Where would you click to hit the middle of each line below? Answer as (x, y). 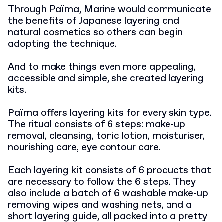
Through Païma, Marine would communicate (110, 9)
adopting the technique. (62, 44)
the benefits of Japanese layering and (94, 21)
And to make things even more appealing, (102, 67)
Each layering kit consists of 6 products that (110, 170)
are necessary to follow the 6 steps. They (102, 182)
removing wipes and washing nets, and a (100, 205)
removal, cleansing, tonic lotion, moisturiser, (106, 136)
